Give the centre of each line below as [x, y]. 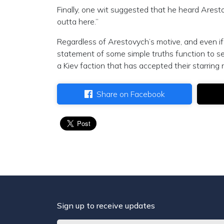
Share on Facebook [130, 94]
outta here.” [78, 21]
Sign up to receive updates [106, 205]
